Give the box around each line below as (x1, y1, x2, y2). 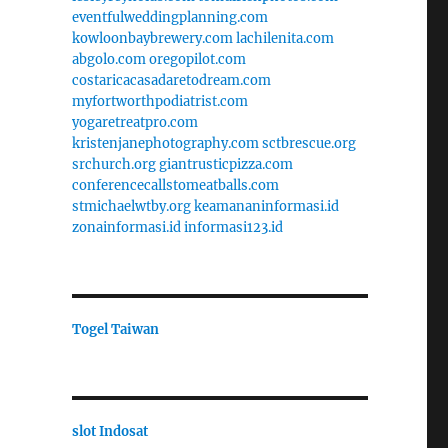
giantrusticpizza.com (158, 155, 293, 173)
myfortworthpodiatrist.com (71, 92, 248, 110)
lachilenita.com (235, 29, 334, 47)
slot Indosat (71, 422, 148, 440)
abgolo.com (71, 50, 146, 68)
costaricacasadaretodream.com (71, 71, 271, 89)
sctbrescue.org (261, 134, 356, 152)
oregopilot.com (148, 50, 246, 68)
